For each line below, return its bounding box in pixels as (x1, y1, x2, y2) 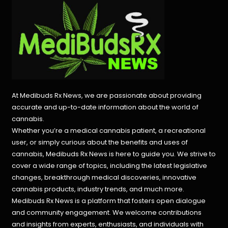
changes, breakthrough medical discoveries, (12, 173, 163, 183)
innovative (162, 173, 197, 183)
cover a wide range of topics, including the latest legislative (12, 161, 208, 171)
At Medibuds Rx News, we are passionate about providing (12, 91, 202, 101)
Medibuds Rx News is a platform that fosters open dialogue (12, 196, 206, 206)
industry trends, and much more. (76, 184, 185, 194)
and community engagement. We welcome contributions (12, 208, 202, 218)
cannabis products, (12, 184, 76, 194)
